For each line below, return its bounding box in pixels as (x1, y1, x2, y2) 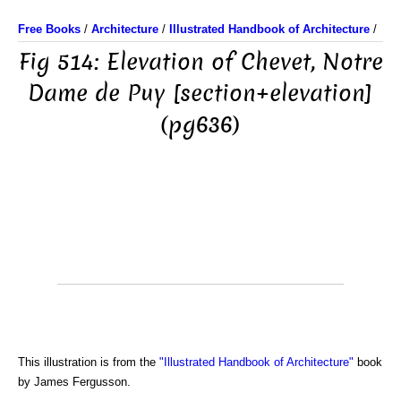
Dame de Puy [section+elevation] (28, 78, 373, 109)
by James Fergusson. (18, 375, 131, 388)
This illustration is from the (18, 355, 159, 369)
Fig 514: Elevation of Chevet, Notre (18, 47, 383, 78)
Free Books (18, 22, 81, 36)
